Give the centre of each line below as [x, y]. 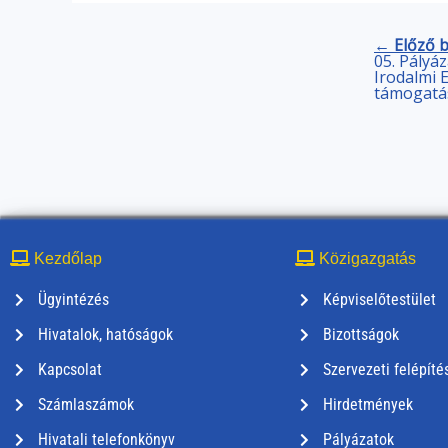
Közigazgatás [365, 259]
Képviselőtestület [379, 300]
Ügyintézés [73, 300]
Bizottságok [360, 335]
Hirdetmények [367, 405]
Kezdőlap [66, 259]
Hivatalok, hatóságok [105, 335]
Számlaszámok [85, 405]
